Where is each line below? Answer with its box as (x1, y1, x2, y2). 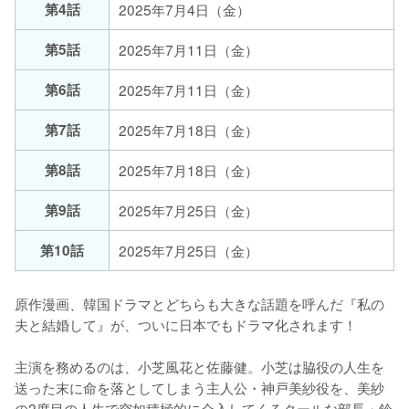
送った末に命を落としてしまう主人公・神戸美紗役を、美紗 (15, 376, 384, 397)
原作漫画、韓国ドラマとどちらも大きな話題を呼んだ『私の (15, 292, 384, 313)
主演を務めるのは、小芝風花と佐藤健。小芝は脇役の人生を (15, 355, 384, 376)
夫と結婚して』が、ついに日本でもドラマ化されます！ (15, 313, 357, 334)
